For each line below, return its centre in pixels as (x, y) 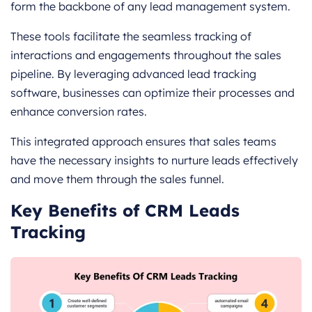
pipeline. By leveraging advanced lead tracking (133, 73)
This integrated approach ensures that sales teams (143, 141)
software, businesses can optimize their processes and (153, 92)
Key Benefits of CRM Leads (125, 210)
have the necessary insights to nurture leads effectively (154, 160)
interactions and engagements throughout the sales (146, 55)
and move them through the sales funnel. (117, 179)
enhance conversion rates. (79, 111)
